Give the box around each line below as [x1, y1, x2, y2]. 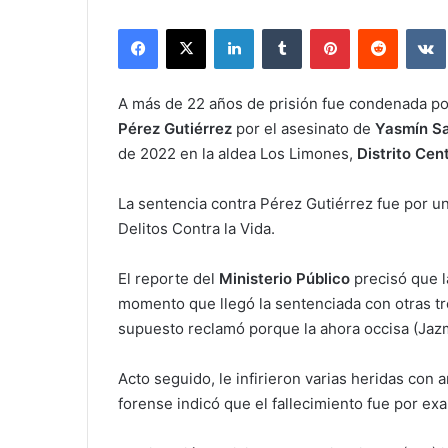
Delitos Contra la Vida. [118, 219, 275, 239]
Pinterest [349, 20, 406, 37]
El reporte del [118, 269, 219, 289]
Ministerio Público [219, 269, 350, 289]
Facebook [157, 20, 218, 37]
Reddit [397, 20, 437, 37]
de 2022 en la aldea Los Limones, [118, 144, 357, 164]
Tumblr [301, 20, 343, 37]
